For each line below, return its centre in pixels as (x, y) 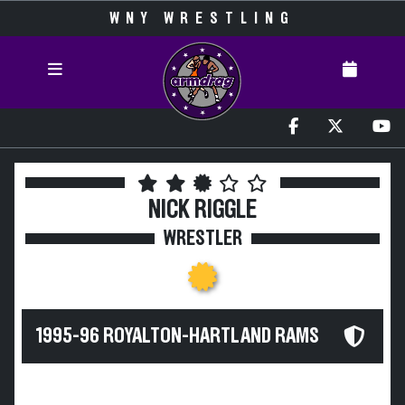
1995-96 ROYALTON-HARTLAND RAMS (178, 336)
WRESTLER (202, 239)
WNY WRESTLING (202, 19)
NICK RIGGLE (202, 210)
